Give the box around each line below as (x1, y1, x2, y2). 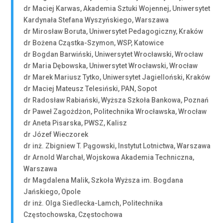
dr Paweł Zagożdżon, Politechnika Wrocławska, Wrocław (23, 108, 207, 115)
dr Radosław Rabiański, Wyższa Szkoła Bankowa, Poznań (23, 96, 209, 104)
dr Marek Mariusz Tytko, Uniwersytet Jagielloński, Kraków (23, 73, 211, 81)
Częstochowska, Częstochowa (23, 211, 123, 219)
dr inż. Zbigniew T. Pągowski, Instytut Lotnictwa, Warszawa (23, 142, 211, 150)
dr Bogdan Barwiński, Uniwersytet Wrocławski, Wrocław (23, 50, 204, 58)
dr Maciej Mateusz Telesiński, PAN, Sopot (23, 85, 157, 93)
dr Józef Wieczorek (23, 130, 89, 138)
